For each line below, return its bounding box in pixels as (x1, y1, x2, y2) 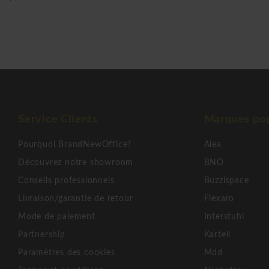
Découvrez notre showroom (18, 158, 134, 167)
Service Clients (18, 113, 98, 124)
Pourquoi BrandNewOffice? (18, 140, 132, 149)
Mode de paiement (18, 212, 95, 221)
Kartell (204, 230, 231, 239)
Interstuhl (204, 212, 244, 221)
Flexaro (204, 194, 235, 203)
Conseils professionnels (18, 176, 115, 185)
